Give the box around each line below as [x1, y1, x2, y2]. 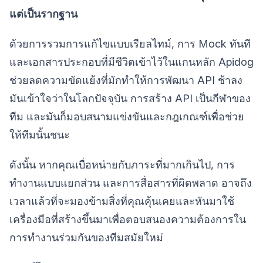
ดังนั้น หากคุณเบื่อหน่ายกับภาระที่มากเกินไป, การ [9, 158, 235, 171]
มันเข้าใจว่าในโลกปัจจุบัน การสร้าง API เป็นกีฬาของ [9, 92, 251, 104]
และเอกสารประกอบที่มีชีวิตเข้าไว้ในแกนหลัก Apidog [9, 55, 254, 68]
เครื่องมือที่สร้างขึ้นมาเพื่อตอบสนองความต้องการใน [9, 213, 246, 225]
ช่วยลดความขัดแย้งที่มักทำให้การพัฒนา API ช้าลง [9, 73, 242, 86]
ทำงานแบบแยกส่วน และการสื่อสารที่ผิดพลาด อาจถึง [9, 176, 252, 189]
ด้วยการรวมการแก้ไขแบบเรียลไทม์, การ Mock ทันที [9, 37, 251, 50]
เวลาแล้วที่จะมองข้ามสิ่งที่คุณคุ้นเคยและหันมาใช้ [9, 194, 234, 207]
